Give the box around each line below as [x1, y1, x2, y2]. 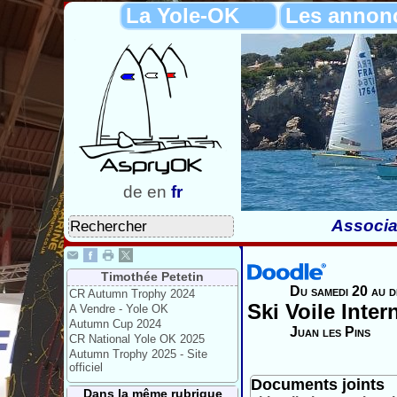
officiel [69, 361, 103, 374]
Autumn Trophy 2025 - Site [69, 347, 207, 361]
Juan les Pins [290, 324, 370, 339]
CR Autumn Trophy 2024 [69, 287, 195, 300]
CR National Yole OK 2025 [69, 332, 205, 346]
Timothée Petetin [101, 269, 204, 284]
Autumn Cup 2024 [69, 317, 161, 331]
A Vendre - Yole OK [69, 302, 168, 315]
